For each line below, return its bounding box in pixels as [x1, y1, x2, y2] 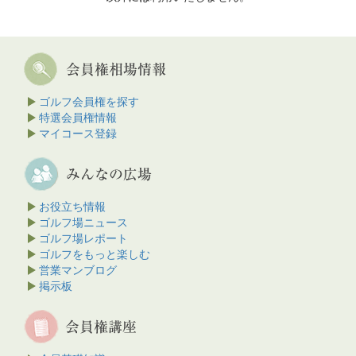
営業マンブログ [39, 263, 117, 277]
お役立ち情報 [39, 199, 106, 213]
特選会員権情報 [39, 110, 117, 124]
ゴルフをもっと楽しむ [39, 247, 150, 261]
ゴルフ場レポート [39, 231, 128, 245]
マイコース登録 [39, 126, 117, 140]
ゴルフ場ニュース [39, 215, 128, 229]
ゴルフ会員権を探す [39, 95, 139, 108]
